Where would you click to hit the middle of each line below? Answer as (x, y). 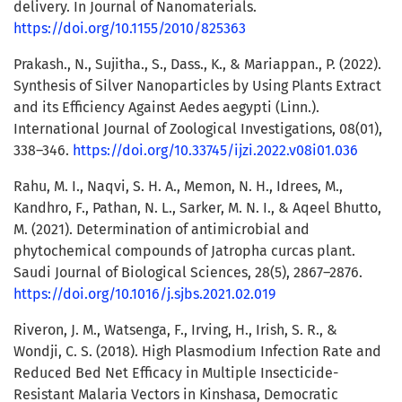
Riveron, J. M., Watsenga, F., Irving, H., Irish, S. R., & (175, 330)
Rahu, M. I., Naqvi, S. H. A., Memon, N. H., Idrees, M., (178, 187)
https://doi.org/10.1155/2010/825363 (130, 29)
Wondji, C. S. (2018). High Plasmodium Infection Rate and (197, 352)
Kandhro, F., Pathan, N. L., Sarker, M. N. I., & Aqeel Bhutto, (197, 208)
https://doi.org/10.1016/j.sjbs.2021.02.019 (144, 294)
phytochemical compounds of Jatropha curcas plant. (184, 251)
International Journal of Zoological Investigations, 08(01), (198, 129)
